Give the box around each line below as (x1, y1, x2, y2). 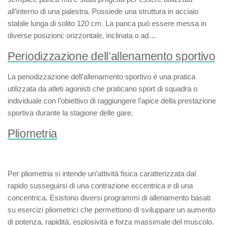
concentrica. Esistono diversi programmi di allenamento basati (8, 193, 210, 202)
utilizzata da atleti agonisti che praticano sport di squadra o (8, 84, 197, 93)
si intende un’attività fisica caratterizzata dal (53, 169, 196, 178)
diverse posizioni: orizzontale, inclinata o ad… (8, 31, 156, 40)
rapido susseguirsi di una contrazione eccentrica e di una (8, 181, 193, 190)
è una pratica (151, 72, 195, 81)
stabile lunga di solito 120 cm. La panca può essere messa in (8, 19, 206, 28)
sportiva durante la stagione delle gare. (8, 108, 133, 117)
